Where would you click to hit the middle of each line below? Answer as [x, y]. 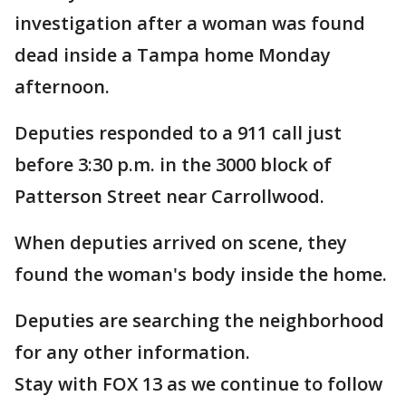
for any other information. [135, 352]
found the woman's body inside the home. [203, 274]
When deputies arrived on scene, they [181, 242]
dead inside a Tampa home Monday [173, 55]
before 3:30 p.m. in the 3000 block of [173, 164]
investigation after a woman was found [190, 23]
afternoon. [64, 87]
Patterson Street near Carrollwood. [169, 196]
